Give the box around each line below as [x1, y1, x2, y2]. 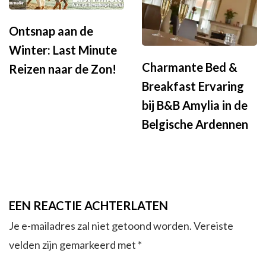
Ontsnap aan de [9, 23, 93, 38]
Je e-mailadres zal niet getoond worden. [9, 219, 192, 233]
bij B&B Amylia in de [142, 98, 248, 113]
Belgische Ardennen [142, 117, 248, 132]
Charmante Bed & [142, 60, 237, 75]
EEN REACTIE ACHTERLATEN [9, 198, 168, 213]
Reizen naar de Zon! [9, 61, 116, 76]
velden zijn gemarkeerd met [9, 238, 138, 252]
